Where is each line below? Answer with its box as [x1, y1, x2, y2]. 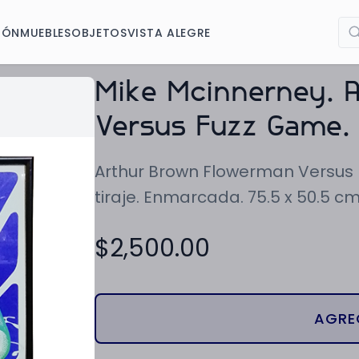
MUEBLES [19, 24, 71, 41]
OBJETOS [71, 24, 127, 41]
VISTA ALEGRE [127, 24, 212, 41]
